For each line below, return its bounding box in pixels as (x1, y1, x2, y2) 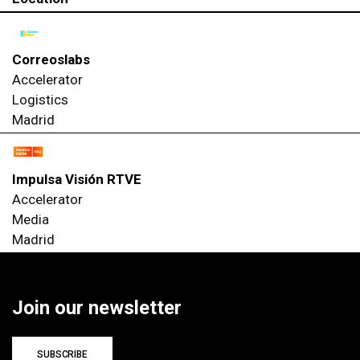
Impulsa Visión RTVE (12, 171, 141, 188)
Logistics (12, 91, 68, 108)
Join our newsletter (12, 297, 182, 320)
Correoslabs (12, 51, 90, 67)
